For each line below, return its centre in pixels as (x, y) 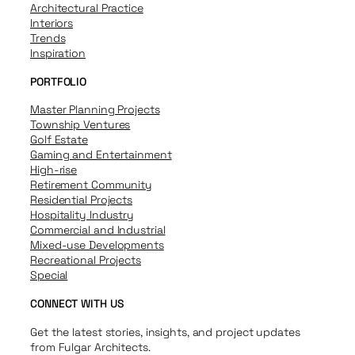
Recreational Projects (86, 260)
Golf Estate (59, 140)
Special (49, 275)
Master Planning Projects (95, 110)
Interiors (52, 23)
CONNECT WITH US (77, 303)
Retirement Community (91, 185)
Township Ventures (80, 125)
